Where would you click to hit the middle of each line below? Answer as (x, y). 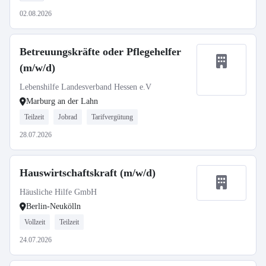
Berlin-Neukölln (53, 206)
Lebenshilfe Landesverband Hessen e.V (85, 87)
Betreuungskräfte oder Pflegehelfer (100, 52)
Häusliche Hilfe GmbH (58, 192)
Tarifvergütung (112, 117)
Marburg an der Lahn (62, 101)
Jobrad (68, 117)
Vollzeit (35, 222)
